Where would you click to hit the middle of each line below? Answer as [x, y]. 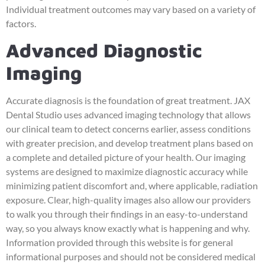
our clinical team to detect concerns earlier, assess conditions [128, 129]
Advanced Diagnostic [104, 51]
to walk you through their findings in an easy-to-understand [127, 214]
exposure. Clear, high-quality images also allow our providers [128, 200]
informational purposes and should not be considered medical [131, 257]
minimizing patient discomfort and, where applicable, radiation [132, 186]
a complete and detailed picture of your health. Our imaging [126, 157]
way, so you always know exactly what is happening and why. [128, 228]
